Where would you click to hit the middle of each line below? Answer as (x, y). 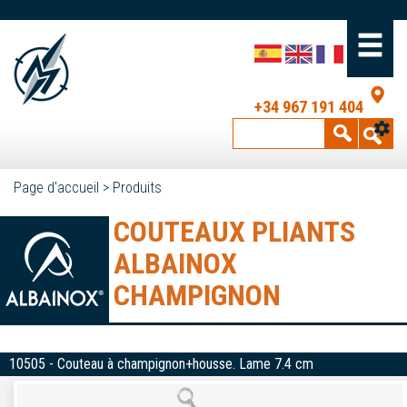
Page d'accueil (56, 188)
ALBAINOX (175, 263)
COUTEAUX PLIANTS (234, 232)
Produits (137, 188)
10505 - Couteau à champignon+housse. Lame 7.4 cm (161, 364)
